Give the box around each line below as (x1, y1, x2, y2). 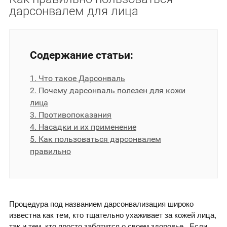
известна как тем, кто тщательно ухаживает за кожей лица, (9, 211, 216, 220)
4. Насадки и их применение (30, 122, 136, 132)
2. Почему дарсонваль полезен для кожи (30, 86, 185, 96)
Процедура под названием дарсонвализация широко (9, 200, 194, 209)
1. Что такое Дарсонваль (30, 73, 125, 84)
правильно (30, 146, 71, 157)
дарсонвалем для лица (9, 4, 138, 19)
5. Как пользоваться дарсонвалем (30, 134, 161, 144)
